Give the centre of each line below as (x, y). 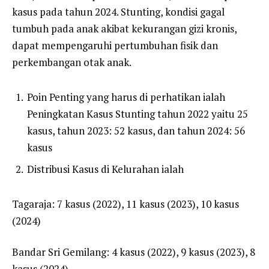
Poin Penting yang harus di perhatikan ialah (126, 97)
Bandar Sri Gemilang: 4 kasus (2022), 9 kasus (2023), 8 (134, 252)
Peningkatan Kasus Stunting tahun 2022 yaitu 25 (138, 114)
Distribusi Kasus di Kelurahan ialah (105, 169)
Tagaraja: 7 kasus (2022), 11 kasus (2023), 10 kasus (125, 204)
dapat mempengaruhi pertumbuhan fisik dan (115, 45)
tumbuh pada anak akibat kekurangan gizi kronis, (124, 28)
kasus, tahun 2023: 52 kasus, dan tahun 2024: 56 (136, 131)
